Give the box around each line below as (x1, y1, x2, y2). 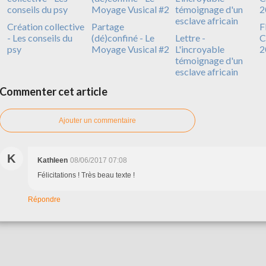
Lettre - (175, 32, 205, 44)
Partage (91, 21, 124, 33)
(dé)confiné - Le (91, 32, 154, 44)
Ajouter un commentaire (59, 116, 136, 125)
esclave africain (175, 66, 238, 78)
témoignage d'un (175, 55, 243, 66)
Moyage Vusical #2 (91, 43, 169, 55)
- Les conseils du (7, 32, 72, 44)
